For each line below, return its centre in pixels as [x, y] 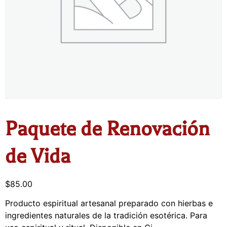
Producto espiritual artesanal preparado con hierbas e [109, 203]
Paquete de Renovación [107, 128]
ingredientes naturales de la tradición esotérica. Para [106, 215]
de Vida [38, 156]
